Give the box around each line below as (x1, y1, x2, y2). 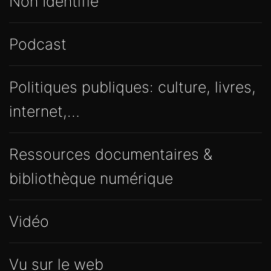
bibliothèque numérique (9, 169, 173, 188)
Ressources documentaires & (9, 145, 212, 164)
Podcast (9, 35, 67, 54)
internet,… (9, 102, 80, 121)
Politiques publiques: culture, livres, (9, 78, 256, 97)
